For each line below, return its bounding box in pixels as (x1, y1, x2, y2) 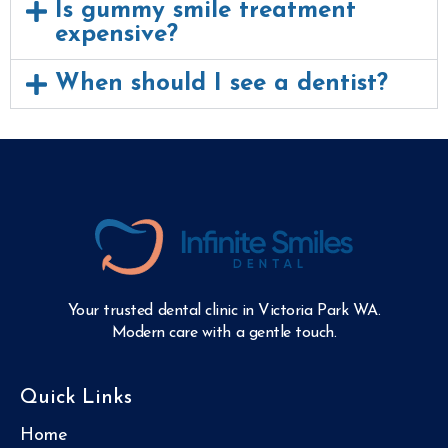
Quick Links (20, 387, 132, 408)
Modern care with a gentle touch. (111, 324, 337, 341)
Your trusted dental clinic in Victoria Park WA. (67, 302, 381, 319)
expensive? (54, 22, 178, 47)
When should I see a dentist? (54, 71, 388, 96)
